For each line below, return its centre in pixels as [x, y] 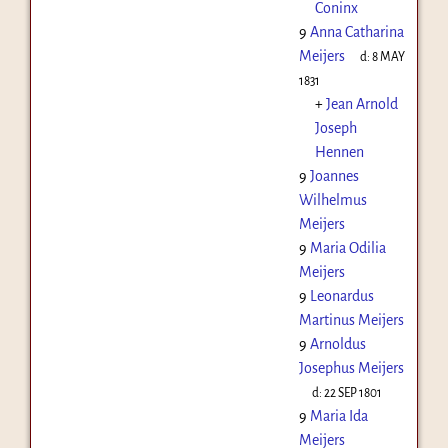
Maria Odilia [347, 247]
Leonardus [341, 295]
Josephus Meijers [351, 367]
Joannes [334, 175]
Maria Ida [338, 415]
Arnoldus [337, 343]
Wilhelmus [332, 199]
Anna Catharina [356, 31]
